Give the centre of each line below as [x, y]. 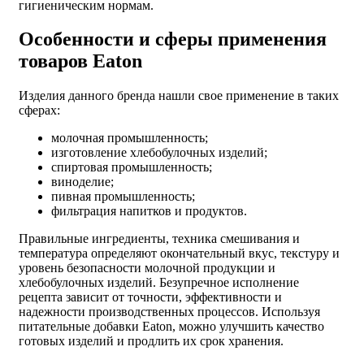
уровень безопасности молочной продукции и [147, 268]
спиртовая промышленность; [132, 167]
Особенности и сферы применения [173, 39]
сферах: [39, 110]
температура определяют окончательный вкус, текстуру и [179, 253]
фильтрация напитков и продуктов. [149, 211]
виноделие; [82, 182]
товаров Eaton [80, 61]
